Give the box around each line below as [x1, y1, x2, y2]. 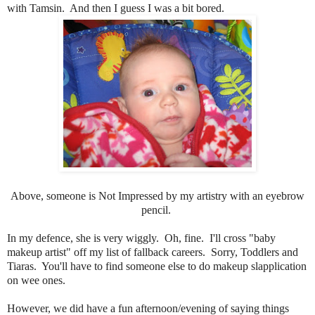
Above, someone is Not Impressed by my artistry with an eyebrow [11, 189, 304, 202]
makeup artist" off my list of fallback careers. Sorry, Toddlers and [7, 245, 298, 258]
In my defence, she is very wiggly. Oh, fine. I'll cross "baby [7, 231, 276, 244]
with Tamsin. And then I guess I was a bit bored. [7, 1, 224, 14]
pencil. [141, 203, 174, 216]
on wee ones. [7, 274, 65, 286]
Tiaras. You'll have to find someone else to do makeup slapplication [7, 259, 307, 272]
